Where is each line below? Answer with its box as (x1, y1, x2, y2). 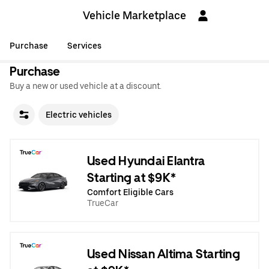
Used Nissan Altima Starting (87, 246, 240, 261)
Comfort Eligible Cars (87, 187, 174, 197)
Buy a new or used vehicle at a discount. (10, 81, 162, 91)
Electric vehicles (46, 110, 112, 119)
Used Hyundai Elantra (87, 153, 205, 168)
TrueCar (87, 198, 118, 208)
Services (67, 41, 101, 50)
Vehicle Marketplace (83, 9, 186, 22)
